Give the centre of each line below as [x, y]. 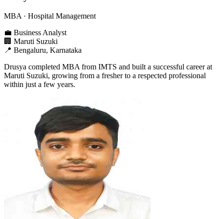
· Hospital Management [59, 16]
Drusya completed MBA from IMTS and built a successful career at [108, 66]
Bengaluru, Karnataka [48, 50]
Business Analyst [40, 32]
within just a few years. [40, 84]
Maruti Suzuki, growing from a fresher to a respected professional [105, 75]
